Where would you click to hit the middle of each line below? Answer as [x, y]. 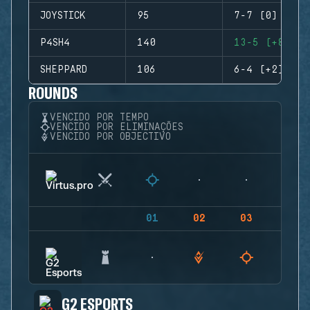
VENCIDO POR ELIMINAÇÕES [117, 127]
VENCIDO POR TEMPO [99, 118]
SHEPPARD [64, 70]
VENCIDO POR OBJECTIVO [110, 137]
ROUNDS [53, 92]
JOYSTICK [63, 16]
